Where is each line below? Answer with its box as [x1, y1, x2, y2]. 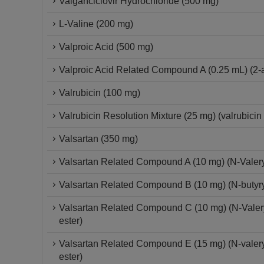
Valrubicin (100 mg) [59, 88, 140, 98]
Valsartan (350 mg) [59, 134, 138, 144]
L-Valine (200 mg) [59, 19, 133, 29]
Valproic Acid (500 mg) [59, 42, 153, 52]
